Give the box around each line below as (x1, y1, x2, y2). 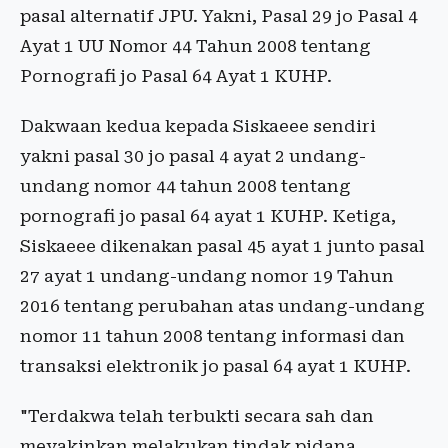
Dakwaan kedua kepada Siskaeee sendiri (20, 116, 376, 136)
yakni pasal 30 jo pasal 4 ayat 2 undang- (20, 146, 366, 166)
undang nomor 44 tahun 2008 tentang (20, 176, 351, 196)
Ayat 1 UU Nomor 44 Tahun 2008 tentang (20, 36, 371, 56)
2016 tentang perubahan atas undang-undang (20, 296, 425, 316)
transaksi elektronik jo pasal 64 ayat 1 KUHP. (20, 356, 411, 376)
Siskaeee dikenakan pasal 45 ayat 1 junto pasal (20, 236, 425, 256)
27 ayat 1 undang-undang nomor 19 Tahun (20, 266, 394, 286)
